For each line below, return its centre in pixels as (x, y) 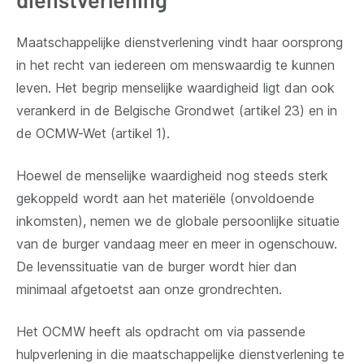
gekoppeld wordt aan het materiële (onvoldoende (165, 198)
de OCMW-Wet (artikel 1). (93, 133)
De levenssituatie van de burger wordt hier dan (156, 266)
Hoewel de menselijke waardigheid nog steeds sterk (172, 175)
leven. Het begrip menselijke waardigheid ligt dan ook (175, 87)
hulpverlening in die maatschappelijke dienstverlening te (180, 354)
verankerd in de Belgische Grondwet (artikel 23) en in (177, 110)
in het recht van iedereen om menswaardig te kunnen (175, 65)
